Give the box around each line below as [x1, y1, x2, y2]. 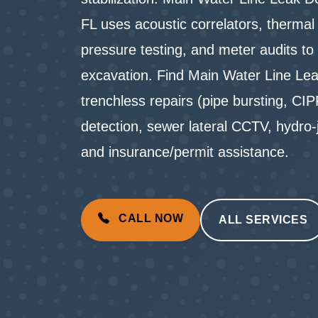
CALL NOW [115, 212, 183, 224]
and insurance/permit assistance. [81, 143, 289, 160]
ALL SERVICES [219, 213, 307, 226]
